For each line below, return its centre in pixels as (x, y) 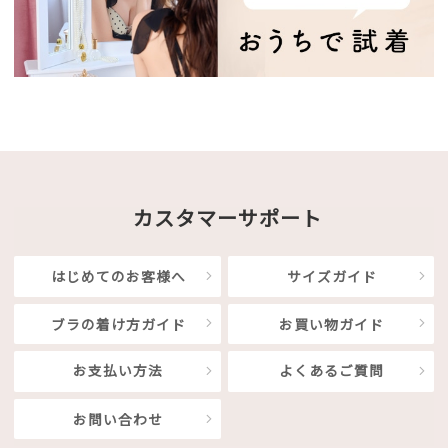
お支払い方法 (118, 371)
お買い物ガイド (332, 323)
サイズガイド (331, 276)
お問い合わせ (118, 419)
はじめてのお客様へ (118, 276)
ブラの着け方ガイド (118, 323)
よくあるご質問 (332, 371)
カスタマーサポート (227, 218)
